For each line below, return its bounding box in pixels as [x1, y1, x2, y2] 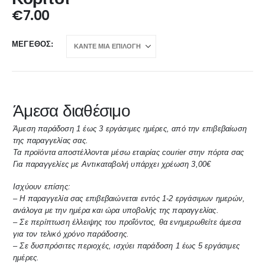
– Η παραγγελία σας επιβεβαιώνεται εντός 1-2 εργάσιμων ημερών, [13, 194, 245, 203]
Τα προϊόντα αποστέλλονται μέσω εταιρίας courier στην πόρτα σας [13, 147, 244, 157]
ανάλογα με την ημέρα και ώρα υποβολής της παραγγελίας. [13, 206, 219, 215]
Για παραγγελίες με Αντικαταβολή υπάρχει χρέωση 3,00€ [13, 159, 211, 169]
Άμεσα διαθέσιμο [13, 101, 130, 120]
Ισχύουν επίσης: [13, 182, 70, 192]
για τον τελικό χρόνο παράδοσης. [13, 230, 130, 239]
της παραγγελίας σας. [13, 135, 88, 145]
